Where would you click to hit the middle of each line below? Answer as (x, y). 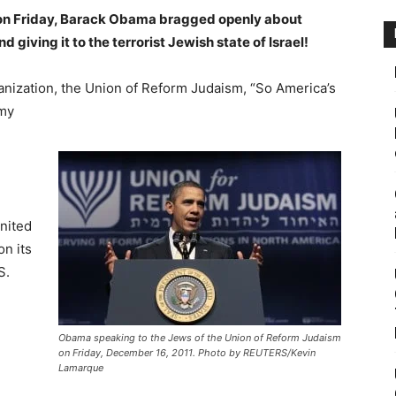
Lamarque (81, 368)
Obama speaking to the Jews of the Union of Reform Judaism (200, 338)
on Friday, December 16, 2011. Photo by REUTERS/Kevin (187, 353)
